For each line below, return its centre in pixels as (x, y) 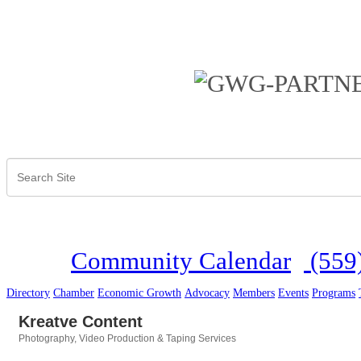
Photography (46, 339)
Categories (43, 350)
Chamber (74, 293)
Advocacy (207, 293)
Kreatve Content (81, 322)
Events (293, 293)
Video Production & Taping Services (158, 339)
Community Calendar (181, 261)
